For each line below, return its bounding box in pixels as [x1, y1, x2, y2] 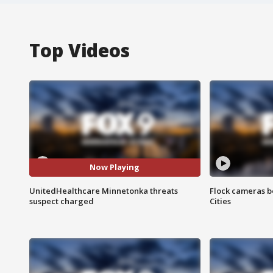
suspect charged [29, 195, 94, 207]
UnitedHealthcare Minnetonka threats [29, 185, 178, 196]
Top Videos [29, 37, 130, 63]
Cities [209, 195, 231, 207]
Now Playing [90, 161, 140, 173]
